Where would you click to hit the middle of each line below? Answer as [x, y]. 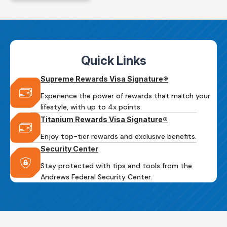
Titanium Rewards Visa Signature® [104, 119]
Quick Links [113, 60]
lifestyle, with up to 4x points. [91, 107]
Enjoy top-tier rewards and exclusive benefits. [119, 136]
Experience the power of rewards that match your [125, 96]
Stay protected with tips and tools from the [116, 165]
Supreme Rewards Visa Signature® [104, 79]
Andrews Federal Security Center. [96, 177]
